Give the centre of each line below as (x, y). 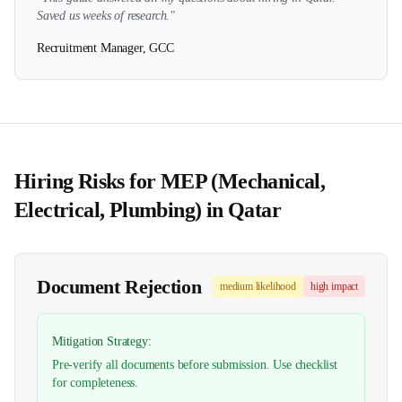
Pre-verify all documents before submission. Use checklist (195, 365)
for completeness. (96, 383)
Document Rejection (119, 287)
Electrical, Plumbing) (108, 210)
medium (236, 286)
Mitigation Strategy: (102, 341)
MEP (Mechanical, (243, 181)
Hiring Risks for (87, 181)
